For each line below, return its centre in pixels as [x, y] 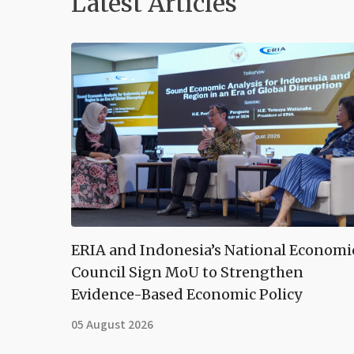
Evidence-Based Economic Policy [186, 294]
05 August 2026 [112, 324]
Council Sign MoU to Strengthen [187, 272]
